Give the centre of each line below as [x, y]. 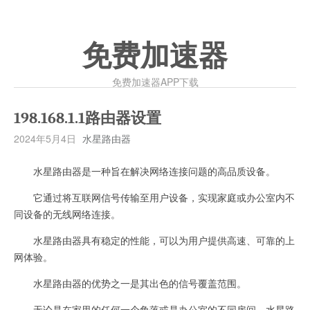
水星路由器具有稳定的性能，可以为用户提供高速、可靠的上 [154, 240]
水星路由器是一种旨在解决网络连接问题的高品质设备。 [145, 171]
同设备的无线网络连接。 [67, 214]
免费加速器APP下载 [155, 82]
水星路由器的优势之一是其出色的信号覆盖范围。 [130, 283]
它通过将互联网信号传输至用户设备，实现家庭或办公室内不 [154, 197]
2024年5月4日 [45, 138]
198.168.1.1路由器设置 [88, 118]
